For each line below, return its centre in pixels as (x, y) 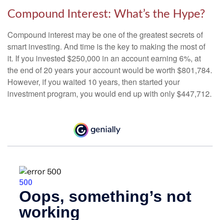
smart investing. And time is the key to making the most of (106, 47)
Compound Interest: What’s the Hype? (106, 14)
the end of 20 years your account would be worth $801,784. (110, 70)
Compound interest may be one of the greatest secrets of (105, 35)
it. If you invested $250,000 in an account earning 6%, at (104, 58)
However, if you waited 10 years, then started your (94, 82)
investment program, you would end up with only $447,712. (110, 94)
